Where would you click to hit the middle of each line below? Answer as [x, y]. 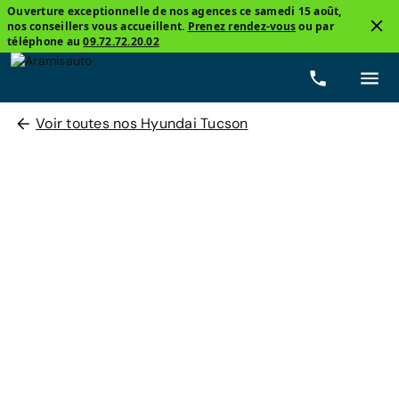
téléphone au [45, 41]
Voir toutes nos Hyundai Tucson [142, 123]
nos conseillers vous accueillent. [98, 26]
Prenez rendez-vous [241, 26]
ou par [315, 26]
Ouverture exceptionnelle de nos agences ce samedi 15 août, [175, 11]
